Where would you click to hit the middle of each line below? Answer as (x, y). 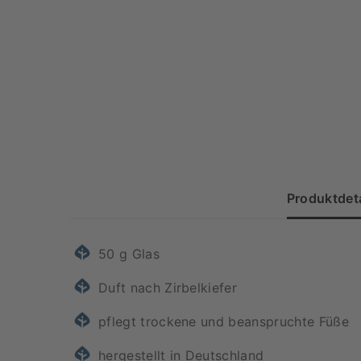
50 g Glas (129, 254)
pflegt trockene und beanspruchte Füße (224, 322)
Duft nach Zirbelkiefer (168, 288)
